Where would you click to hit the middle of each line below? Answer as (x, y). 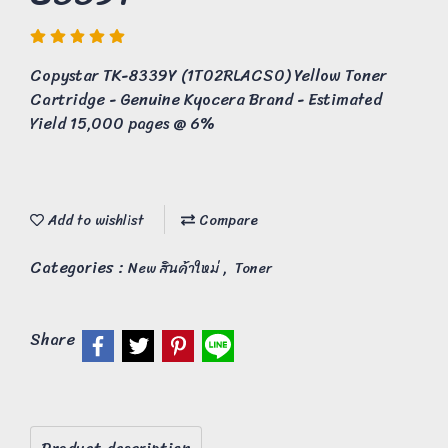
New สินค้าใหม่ (175, 268)
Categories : (79, 267)
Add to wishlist (94, 220)
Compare (226, 220)
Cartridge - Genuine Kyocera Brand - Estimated (206, 99)
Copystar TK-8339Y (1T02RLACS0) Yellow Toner (208, 75)
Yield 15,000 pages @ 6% (122, 123)
